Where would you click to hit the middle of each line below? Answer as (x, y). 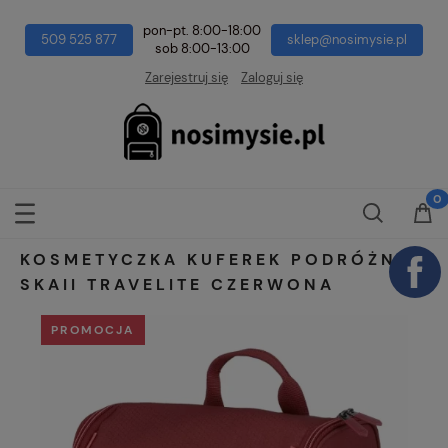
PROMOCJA (93, 330)
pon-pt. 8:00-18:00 (202, 31)
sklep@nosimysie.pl (347, 40)
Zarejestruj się (186, 78)
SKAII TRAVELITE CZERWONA (177, 285)
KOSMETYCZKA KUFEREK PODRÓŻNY (215, 260)
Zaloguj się (272, 78)
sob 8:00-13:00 (202, 49)
